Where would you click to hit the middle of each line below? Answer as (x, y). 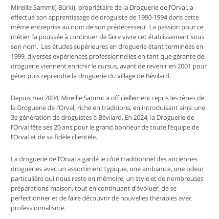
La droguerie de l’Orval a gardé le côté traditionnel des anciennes (104, 159)
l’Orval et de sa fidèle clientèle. (54, 137)
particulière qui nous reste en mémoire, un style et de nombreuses (107, 179)
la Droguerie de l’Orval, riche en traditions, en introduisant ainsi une (108, 108)
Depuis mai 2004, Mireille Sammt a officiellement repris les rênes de (108, 98)
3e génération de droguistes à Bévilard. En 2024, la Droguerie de (103, 118)
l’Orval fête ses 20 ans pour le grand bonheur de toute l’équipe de (105, 127)
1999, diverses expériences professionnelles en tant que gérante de (108, 56)
